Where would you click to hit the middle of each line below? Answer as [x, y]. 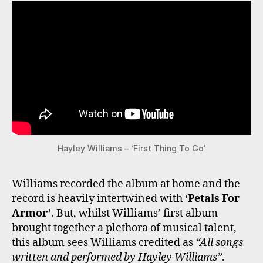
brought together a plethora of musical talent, [124, 228]
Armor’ [31, 213]
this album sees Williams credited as [104, 243]
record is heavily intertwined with [98, 199]
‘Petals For [212, 199]
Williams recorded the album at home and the [126, 184]
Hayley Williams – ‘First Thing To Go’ [131, 148]
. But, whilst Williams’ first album [134, 213]
